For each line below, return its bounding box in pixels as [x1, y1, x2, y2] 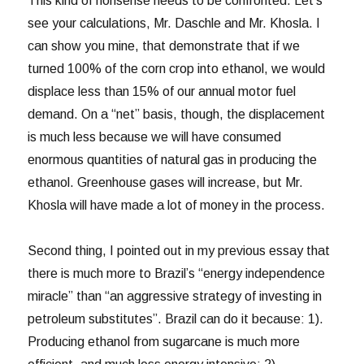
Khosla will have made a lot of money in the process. [28, 197, 326, 212]
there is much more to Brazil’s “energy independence [28, 266, 326, 280]
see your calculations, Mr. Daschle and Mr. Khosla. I [28, 15, 321, 30]
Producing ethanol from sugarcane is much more [28, 334, 301, 349]
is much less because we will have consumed [28, 129, 282, 144]
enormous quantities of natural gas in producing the [28, 152, 318, 167]
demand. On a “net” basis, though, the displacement [28, 106, 326, 121]
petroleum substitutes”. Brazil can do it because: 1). [28, 311, 324, 326]
